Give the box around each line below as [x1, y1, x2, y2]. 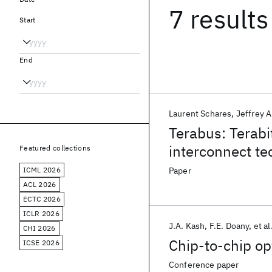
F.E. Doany [209, 220, 250, 231]
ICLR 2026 [23, 209, 59, 218]
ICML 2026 [23, 165, 61, 174]
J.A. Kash [169, 220, 205, 231]
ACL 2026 [23, 180, 56, 189]
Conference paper [169, 259, 239, 270]
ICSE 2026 [23, 238, 59, 247]
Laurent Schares [169, 108, 232, 119]
